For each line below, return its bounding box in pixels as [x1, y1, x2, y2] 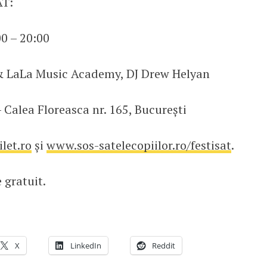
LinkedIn [70, 240, 101, 251]
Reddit [152, 240, 175, 251]
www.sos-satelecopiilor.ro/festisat [46, 136, 231, 153]
